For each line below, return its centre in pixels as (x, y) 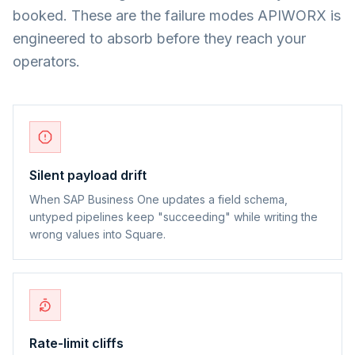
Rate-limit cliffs (76, 343)
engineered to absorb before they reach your (159, 38)
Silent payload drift (88, 175)
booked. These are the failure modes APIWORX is (177, 15)
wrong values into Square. (97, 234)
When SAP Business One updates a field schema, (158, 199)
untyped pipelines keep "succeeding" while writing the (174, 216)
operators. (46, 61)
